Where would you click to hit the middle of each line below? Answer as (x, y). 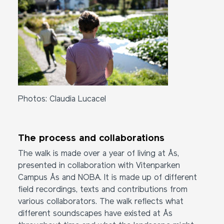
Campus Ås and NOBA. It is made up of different (107, 178)
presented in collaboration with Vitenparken (99, 166)
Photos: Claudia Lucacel (62, 99)
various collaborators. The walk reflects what (101, 202)
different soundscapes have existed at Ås (95, 214)
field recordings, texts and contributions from (103, 190)
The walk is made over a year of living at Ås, (98, 154)
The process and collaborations (91, 139)
